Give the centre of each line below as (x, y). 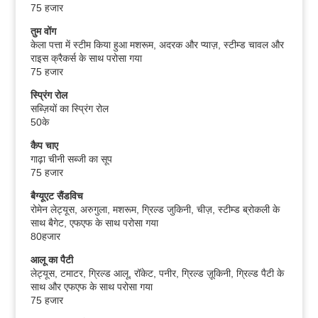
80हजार (45, 236)
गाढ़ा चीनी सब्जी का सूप (71, 159)
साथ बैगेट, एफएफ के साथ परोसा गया (94, 223)
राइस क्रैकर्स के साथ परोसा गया (86, 58)
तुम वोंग (43, 31)
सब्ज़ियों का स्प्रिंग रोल (69, 109)
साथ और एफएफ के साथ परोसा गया (91, 287)
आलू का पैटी (51, 260)
